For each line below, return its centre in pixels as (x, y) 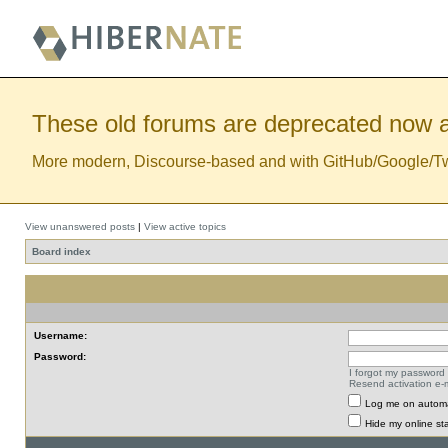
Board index (61, 251)
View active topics (185, 226)
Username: (60, 335)
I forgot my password (397, 372)
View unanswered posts (80, 226)
